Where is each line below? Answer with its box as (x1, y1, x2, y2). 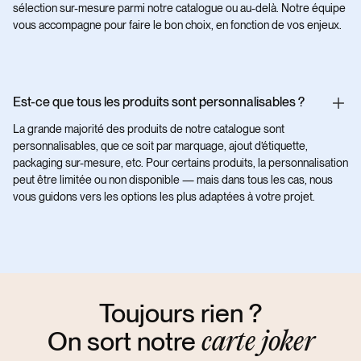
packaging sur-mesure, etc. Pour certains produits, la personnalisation (13, 156, 348, 169)
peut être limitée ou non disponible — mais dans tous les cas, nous (13, 172, 333, 186)
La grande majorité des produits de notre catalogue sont (13, 122, 284, 135)
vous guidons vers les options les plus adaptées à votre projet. (13, 189, 315, 203)
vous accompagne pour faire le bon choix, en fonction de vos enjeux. (13, 18, 342, 31)
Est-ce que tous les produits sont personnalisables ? (13, 93, 305, 110)
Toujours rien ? (99, 297, 262, 329)
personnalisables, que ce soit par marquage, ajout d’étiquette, (13, 139, 308, 152)
